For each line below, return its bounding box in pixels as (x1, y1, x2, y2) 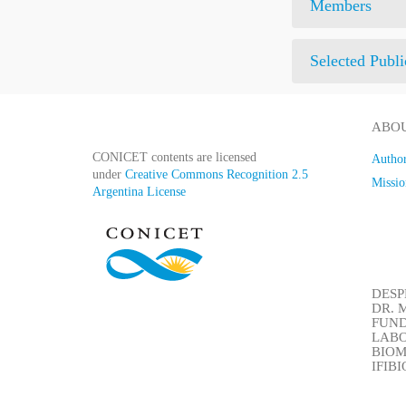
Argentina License (92, 185, 186, 199)
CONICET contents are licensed (92, 150, 256, 165)
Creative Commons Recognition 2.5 (125, 168, 308, 182)
